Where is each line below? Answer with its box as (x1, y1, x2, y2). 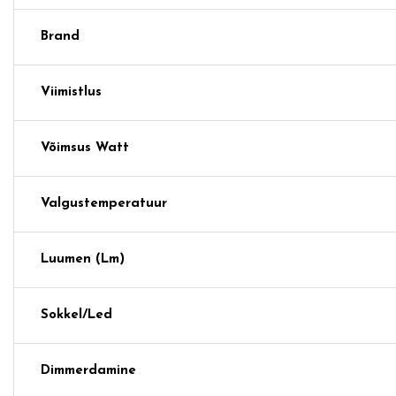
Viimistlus (41, 85, 102, 99)
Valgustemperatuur (41, 196, 167, 210)
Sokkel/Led (41, 308, 112, 322)
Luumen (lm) (41, 252, 125, 266)
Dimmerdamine (41, 363, 136, 377)
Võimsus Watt (41, 141, 129, 155)
